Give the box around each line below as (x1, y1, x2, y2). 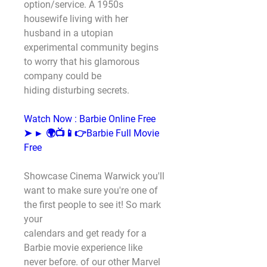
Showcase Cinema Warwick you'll (24, 170, 164, 182)
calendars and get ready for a (24, 228, 147, 239)
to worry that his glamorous (24, 56, 139, 67)
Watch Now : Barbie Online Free (24, 113, 156, 125)
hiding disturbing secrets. (24, 85, 129, 96)
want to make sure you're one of (24, 185, 158, 196)
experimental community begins (24, 42, 159, 53)
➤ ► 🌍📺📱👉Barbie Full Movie (24, 128, 159, 139)
